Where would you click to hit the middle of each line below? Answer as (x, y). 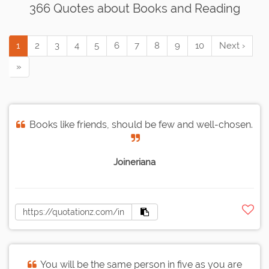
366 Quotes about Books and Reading (134, 9)
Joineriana (134, 162)
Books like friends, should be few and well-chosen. (141, 125)
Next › (232, 46)
